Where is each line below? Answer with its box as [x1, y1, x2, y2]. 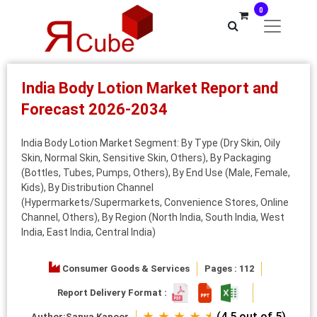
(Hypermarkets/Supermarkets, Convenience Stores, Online [21, 197, 289, 208]
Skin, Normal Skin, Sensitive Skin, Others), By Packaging [21, 152, 271, 163]
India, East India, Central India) [21, 226, 156, 238]
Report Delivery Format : [57, 287, 171, 298]
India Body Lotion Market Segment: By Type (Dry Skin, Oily [21, 137, 280, 149]
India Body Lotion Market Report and [21, 79, 278, 97]
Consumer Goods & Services [62, 263, 190, 274]
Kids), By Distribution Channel [21, 182, 154, 193]
